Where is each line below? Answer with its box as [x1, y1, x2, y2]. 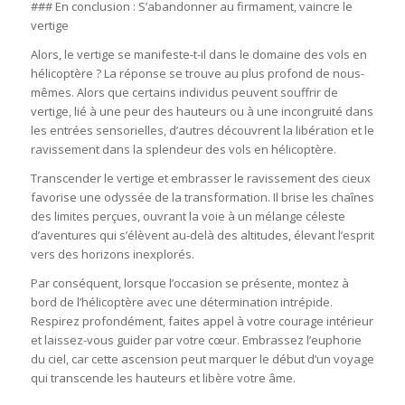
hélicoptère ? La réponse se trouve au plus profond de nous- [30, 64, 364, 81]
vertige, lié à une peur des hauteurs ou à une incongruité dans [30, 102, 373, 119]
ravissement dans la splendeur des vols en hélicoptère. [30, 140, 336, 157]
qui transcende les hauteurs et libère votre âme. [30, 370, 296, 387]
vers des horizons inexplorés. [30, 245, 194, 262]
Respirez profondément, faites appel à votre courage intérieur [30, 313, 373, 330]
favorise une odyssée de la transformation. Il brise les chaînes [30, 188, 374, 205]
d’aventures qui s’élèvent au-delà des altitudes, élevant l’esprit [30, 226, 374, 243]
